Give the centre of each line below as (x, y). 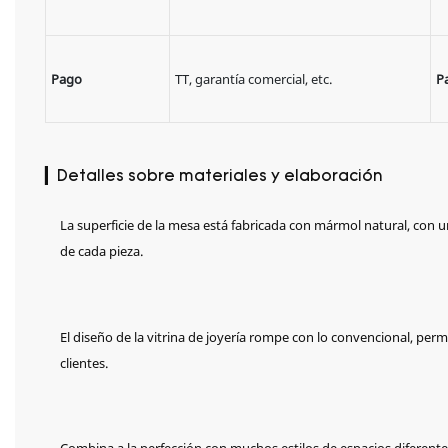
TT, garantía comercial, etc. (253, 79)
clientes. (84, 362)
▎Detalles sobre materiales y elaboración (214, 176)
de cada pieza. (101, 251)
